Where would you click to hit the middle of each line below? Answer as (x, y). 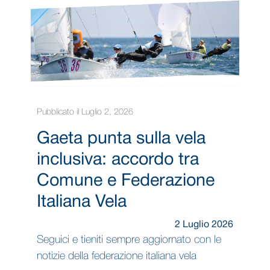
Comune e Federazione (125, 181)
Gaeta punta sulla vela (121, 139)
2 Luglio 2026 (204, 225)
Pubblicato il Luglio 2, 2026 (85, 112)
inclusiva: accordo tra (118, 160)
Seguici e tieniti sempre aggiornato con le (129, 240)
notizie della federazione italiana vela (116, 256)
